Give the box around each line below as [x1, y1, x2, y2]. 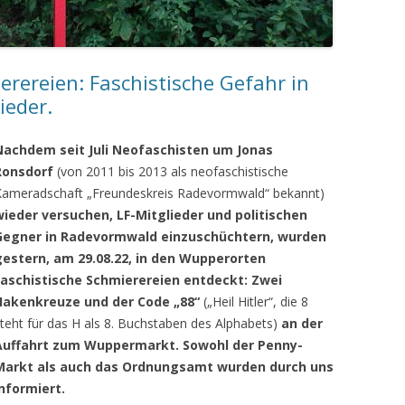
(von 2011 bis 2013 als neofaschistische [57, 163, 288, 181]
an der [278, 315, 323, 333]
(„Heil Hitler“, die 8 [203, 293, 308, 311]
